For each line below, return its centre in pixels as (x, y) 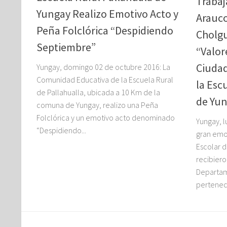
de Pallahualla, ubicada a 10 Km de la (98, 92)
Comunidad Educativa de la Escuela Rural (105, 79)
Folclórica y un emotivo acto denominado (106, 117)
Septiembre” (66, 47)
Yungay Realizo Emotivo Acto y (107, 13)
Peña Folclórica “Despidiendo (105, 30)
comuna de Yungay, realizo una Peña (97, 105)
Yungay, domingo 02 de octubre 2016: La (103, 67)
